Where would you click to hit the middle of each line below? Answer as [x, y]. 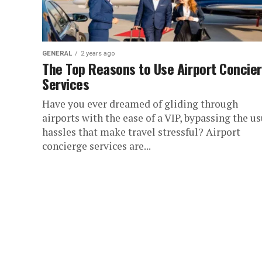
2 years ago [98, 54]
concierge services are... [96, 146]
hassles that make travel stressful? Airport [141, 132]
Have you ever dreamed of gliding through [140, 104]
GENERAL [57, 54]
